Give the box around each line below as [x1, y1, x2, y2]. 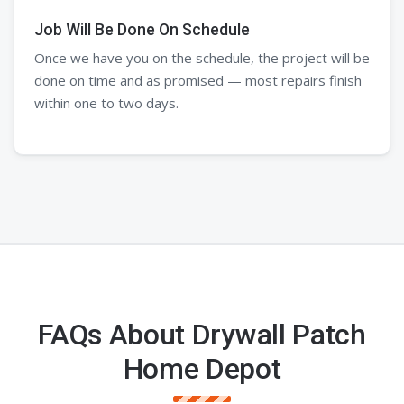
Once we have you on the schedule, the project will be [34, 48, 370, 67]
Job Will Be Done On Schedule [34, 20, 250, 39]
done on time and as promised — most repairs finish [34, 70, 362, 89]
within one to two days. [34, 93, 179, 112]
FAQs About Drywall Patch [38, 317, 366, 352]
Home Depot [123, 351, 281, 386]
